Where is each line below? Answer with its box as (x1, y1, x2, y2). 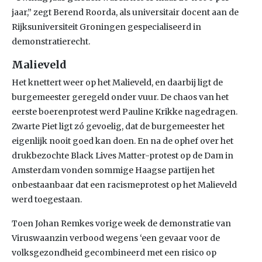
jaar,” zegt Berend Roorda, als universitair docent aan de (12, 7, 239, 18)
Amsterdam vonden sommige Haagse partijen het (12, 165, 215, 175)
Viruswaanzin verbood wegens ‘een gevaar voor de (12, 233, 220, 243)
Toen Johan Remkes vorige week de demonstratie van (12, 218, 231, 229)
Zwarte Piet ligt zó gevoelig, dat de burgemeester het (12, 121, 225, 132)
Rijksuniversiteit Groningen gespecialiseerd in (12, 22, 201, 32)
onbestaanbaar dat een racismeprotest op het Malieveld (12, 180, 237, 190)
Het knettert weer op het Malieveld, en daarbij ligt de (12, 77, 223, 88)
